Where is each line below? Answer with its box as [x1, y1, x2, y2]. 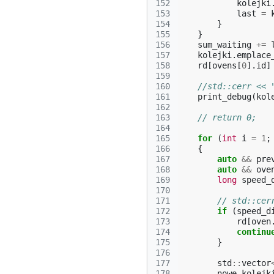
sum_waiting [198, 40, 251, 50]
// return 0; [198, 113, 256, 122]
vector [242, 258, 271, 268]
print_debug [198, 92, 251, 102]
